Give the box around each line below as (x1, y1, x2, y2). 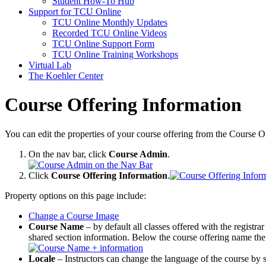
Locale (28, 253, 55, 264)
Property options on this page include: (5, 190, 146, 201)
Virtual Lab (28, 60, 71, 70)
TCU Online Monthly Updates (52, 17, 167, 27)
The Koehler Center (28, 71, 103, 81)
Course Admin (109, 148, 167, 159)
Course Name (28, 221, 84, 232)
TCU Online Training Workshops (52, 49, 178, 59)
